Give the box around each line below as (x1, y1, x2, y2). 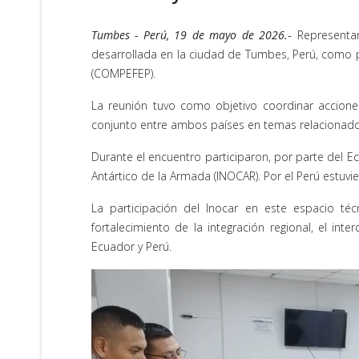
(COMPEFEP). (91, 66, 155, 81)
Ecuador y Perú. (91, 239, 171, 254)
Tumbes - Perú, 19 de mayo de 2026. (91, 27, 288, 42)
